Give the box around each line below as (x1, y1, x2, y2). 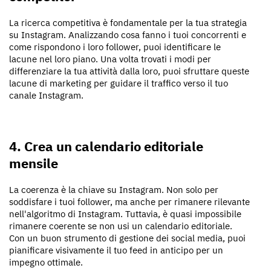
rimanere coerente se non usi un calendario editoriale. (9, 220, 232, 232)
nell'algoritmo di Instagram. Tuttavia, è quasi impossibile (9, 208, 241, 220)
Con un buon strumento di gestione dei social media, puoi (9, 232, 246, 244)
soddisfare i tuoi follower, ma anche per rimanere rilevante (9, 196, 250, 207)
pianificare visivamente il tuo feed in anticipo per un (9, 244, 223, 256)
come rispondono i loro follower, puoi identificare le (9, 41, 221, 53)
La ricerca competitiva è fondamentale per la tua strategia (9, 17, 247, 28)
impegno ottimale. (9, 256, 83, 268)
